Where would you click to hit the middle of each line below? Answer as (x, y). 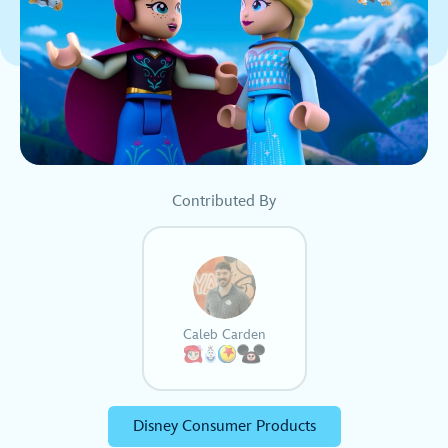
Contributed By (224, 202)
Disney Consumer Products (224, 427)
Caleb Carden (224, 335)
